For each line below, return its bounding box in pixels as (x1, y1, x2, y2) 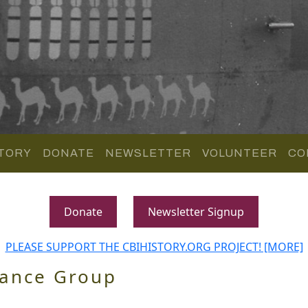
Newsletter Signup (148, 203, 244, 219)
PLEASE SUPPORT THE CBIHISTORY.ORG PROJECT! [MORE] (5, 239, 303, 254)
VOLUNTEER (201, 146, 277, 159)
